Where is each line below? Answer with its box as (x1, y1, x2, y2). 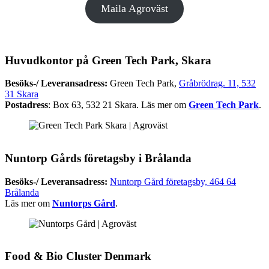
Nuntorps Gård (52, 198, 115, 208)
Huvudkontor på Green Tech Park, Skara (5, 53, 211, 67)
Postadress (5, 100, 48, 110)
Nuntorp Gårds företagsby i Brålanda (5, 151, 192, 165)
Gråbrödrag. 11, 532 (179, 78, 256, 89)
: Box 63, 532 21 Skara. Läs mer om (48, 100, 189, 110)
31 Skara (5, 89, 38, 100)
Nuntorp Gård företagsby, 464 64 (110, 176, 236, 187)
